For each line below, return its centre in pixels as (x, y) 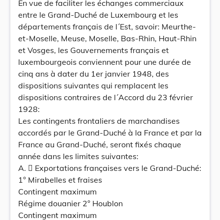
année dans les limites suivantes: (78, 156)
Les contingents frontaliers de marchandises (99, 121)
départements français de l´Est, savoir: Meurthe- (107, 27)
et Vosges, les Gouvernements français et (94, 50)
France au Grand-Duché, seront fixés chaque (100, 144)
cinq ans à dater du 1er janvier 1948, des (94, 74)
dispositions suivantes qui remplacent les (93, 85)
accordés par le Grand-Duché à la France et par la (110, 133)
